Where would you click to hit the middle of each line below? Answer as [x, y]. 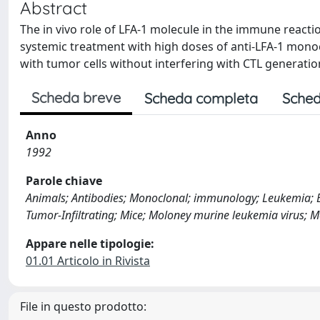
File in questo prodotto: [83, 306]
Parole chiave [64, 181]
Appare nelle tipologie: [90, 244]
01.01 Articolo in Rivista [88, 261]
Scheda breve [76, 97]
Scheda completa [201, 98]
